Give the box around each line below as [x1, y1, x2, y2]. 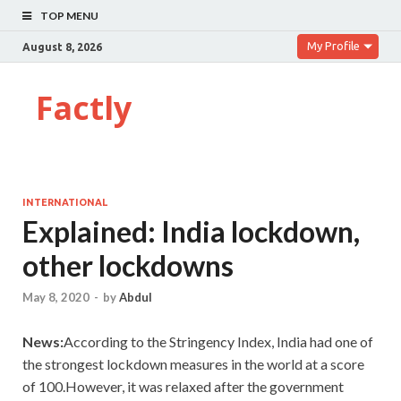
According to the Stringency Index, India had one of [64, 333, 373, 351]
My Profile [307, 39, 360, 52]
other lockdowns [22, 248, 234, 283]
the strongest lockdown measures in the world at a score [22, 355, 364, 373]
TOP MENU [40, 9, 98, 22]
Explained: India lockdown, [22, 214, 360, 249]
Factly [36, 86, 132, 130]
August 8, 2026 [22, 40, 102, 53]
